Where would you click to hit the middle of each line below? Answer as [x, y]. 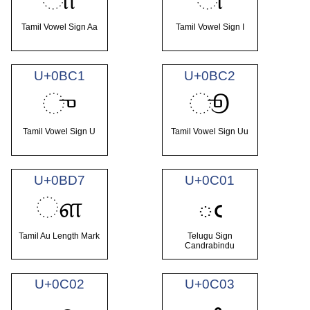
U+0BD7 [59, 180]
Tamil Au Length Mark [60, 236]
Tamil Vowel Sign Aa [59, 27]
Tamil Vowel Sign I [210, 27]
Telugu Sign [210, 236]
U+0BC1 [59, 75]
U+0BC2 [210, 75]
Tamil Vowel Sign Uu [210, 132]
